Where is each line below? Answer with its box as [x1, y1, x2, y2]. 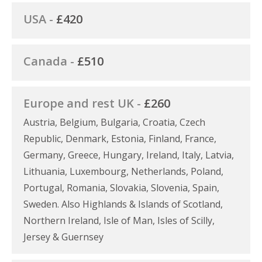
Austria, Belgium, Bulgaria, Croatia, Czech [23, 115, 205, 129]
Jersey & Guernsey [23, 230, 104, 243]
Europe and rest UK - [23, 95, 144, 111]
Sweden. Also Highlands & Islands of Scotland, [23, 197, 223, 211]
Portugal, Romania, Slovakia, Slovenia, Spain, [23, 181, 219, 194]
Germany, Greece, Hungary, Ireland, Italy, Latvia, [23, 148, 234, 161]
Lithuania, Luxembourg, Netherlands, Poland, [23, 164, 223, 178]
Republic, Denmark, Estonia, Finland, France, [23, 132, 216, 145]
